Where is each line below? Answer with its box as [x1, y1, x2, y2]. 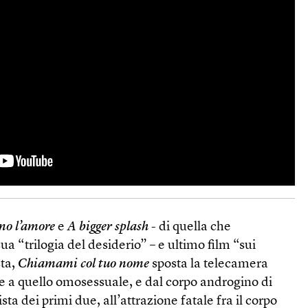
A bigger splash [67, 221, 149, 234]
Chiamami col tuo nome [18, 258, 150, 272]
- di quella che [148, 221, 232, 234]
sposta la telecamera [149, 258, 269, 272]
